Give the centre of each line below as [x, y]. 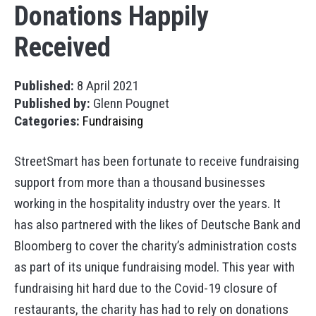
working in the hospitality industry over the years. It [147, 204]
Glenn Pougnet [130, 104]
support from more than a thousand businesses [140, 183]
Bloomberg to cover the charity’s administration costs [156, 246]
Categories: [47, 121]
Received [62, 47]
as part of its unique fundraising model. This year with [154, 267]
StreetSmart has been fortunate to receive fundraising [157, 162]
